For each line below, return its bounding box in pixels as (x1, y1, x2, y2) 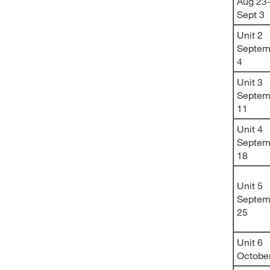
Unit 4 (237, 123, 263, 134)
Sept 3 (237, 8, 265, 20)
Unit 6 (237, 236, 263, 248)
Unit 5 (237, 180, 263, 191)
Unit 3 (237, 76, 263, 87)
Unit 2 (237, 29, 263, 40)
